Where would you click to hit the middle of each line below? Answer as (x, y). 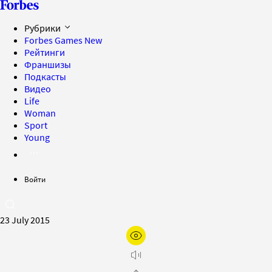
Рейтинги (45, 52)
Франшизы (48, 64)
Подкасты (45, 76)
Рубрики (43, 28)
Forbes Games (54, 40)
